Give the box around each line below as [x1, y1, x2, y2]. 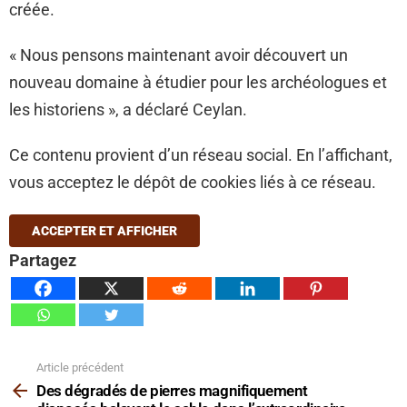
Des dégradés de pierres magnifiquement [36, 381, 308, 400]
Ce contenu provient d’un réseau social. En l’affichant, [9, 145, 392, 165]
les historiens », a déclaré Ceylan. [9, 100, 247, 120]
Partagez [9, 251, 76, 271]
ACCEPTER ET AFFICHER [32, 223, 177, 239]
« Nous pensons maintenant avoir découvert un [9, 45, 348, 65]
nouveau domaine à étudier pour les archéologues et [9, 73, 387, 93]
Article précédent [36, 361, 124, 375]
